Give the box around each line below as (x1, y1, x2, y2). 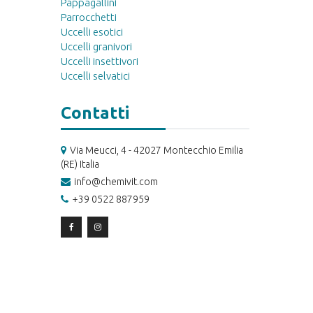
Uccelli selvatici (61, 70, 130, 82)
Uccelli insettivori (61, 55, 138, 68)
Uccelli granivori (61, 41, 132, 53)
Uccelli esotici (61, 26, 123, 38)
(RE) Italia (61, 159, 99, 170)
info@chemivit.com (74, 176, 158, 188)
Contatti (61, 103, 129, 123)
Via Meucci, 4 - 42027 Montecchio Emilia (70, 145, 243, 156)
